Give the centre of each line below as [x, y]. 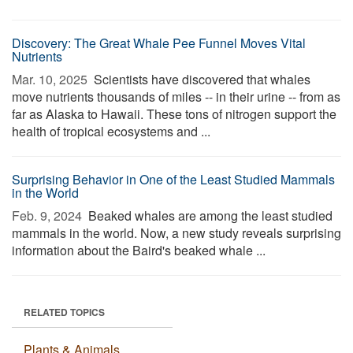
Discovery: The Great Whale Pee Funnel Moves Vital [159, 43]
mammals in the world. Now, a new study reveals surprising [176, 233]
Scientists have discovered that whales [201, 79]
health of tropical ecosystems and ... [111, 131]
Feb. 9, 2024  [48, 216]
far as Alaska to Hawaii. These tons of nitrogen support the [174, 114]
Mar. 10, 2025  [51, 79]
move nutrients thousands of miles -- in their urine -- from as [176, 97]
